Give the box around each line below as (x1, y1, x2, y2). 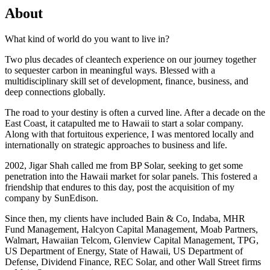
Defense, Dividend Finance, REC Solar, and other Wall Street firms (5, 256, 261, 267)
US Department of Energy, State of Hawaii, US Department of (5, 245, 243, 256)
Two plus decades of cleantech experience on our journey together (5, 54, 256, 64)
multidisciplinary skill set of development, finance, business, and (5, 75, 248, 86)
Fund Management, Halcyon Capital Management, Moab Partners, (5, 224, 258, 234)
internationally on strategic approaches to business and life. (5, 139, 227, 150)
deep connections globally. (5, 86, 105, 97)
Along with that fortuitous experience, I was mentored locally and (5, 128, 254, 139)
